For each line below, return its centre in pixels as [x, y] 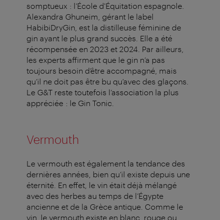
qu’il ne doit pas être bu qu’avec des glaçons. [108, 82]
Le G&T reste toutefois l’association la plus [103, 92]
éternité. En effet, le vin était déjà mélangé [102, 185]
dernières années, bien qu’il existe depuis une [108, 174]
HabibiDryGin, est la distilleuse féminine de [104, 27]
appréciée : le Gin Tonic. [70, 103]
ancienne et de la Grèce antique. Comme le [105, 207]
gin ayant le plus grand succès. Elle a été [99, 38]
